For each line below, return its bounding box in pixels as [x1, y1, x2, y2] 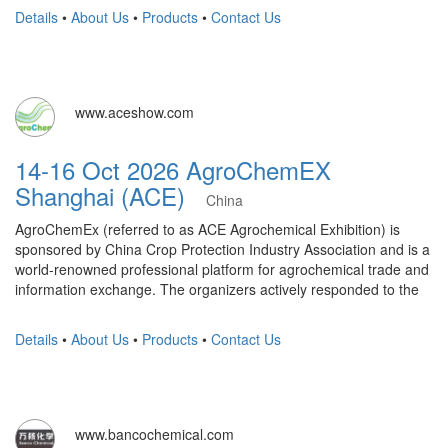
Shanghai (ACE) [15, 177, 206, 213]
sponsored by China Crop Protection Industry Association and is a [15, 238, 430, 259]
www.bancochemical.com [75, 423, 234, 444]
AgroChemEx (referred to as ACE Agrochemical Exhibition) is [15, 218, 400, 239]
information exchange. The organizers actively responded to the [15, 278, 419, 299]
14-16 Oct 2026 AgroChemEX [15, 151, 331, 187]
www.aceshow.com [75, 101, 194, 122]
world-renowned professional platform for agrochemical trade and [15, 258, 429, 279]
